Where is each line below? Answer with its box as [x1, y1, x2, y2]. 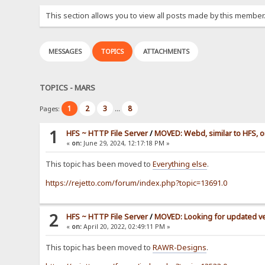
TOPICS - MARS [40, 82, 96, 93]
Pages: [40, 104, 62, 114]
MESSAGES [49, 47, 82, 56]
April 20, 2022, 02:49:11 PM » [82, 222, 171, 231]
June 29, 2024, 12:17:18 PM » [82, 139, 170, 148]
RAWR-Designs [153, 243, 207, 253]
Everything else [153, 159, 208, 170]
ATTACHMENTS [143, 47, 190, 56]
